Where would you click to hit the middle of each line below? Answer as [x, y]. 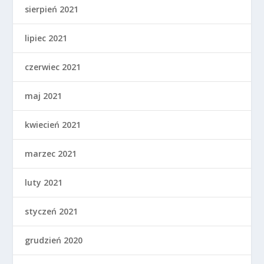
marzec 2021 [51, 154]
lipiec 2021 [46, 38]
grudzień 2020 [54, 240]
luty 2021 [44, 183]
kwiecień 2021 [53, 125]
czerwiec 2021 [53, 67]
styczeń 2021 [52, 212]
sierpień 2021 [52, 9]
